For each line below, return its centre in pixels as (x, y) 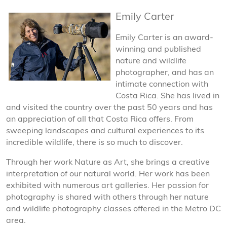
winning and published (158, 49)
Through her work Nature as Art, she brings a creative (108, 162)
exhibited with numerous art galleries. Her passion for (107, 186)
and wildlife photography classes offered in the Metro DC (113, 209)
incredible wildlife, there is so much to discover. (96, 143)
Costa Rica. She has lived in (167, 96)
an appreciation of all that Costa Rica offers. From (100, 119)
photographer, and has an (165, 73)
